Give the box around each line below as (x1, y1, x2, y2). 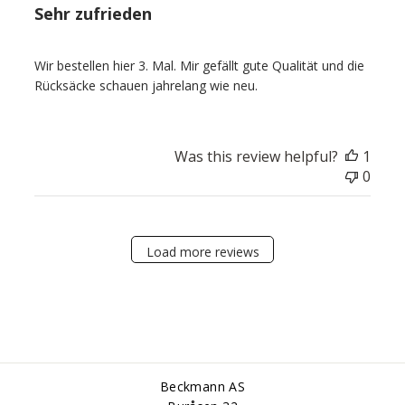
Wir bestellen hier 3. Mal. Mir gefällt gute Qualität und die (33, 57, 364, 75)
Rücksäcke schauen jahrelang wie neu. (33, 77, 258, 95)
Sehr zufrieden (33, 3, 152, 25)
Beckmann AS (159, 378, 246, 396)
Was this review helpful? (174, 146, 339, 167)
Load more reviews (146, 242, 259, 260)
